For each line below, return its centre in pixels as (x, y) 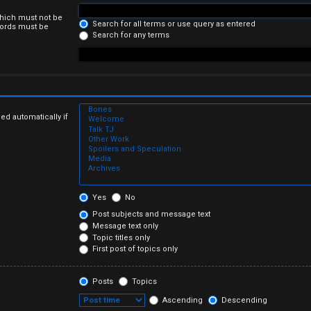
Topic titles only (120, 237)
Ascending (182, 300)
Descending (244, 300)
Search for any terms (130, 35)
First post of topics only (134, 249)
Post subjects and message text (151, 215)
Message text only (125, 226)
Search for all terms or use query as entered (173, 24)
